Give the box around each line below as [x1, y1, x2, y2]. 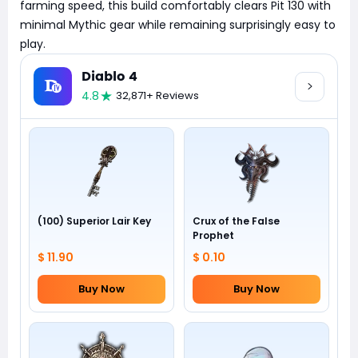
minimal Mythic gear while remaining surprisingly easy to [20, 17, 336, 33]
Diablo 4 [82, 66, 137, 87]
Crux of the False [193, 214, 280, 228]
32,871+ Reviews [116, 88, 199, 103]
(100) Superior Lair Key [38, 214, 151, 228]
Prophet [193, 229, 234, 242]
